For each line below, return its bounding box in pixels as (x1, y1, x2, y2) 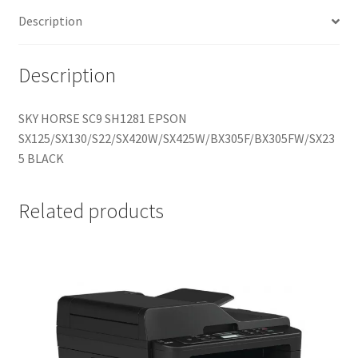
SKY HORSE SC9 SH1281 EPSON (18, 109, 187, 126)
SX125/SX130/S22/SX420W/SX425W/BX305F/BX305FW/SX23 (18, 129, 335, 146)
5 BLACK (18, 149, 64, 166)
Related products (18, 198, 164, 225)
